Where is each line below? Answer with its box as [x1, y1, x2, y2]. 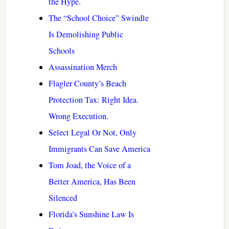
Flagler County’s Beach [48, 78, 126, 89]
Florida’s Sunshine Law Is [48, 209, 134, 220]
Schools [48, 45, 75, 57]
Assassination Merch [48, 61, 117, 73]
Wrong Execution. [48, 110, 108, 122]
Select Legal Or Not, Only [48, 127, 136, 139]
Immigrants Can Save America [48, 143, 150, 155]
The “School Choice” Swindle [48, 12, 149, 24]
